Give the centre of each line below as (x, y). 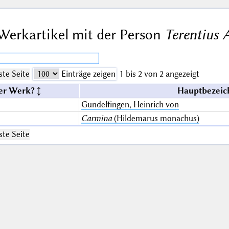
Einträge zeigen (87, 74)
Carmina (96, 118)
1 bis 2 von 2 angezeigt (159, 74)
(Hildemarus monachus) (155, 118)
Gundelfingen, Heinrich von (130, 104)
